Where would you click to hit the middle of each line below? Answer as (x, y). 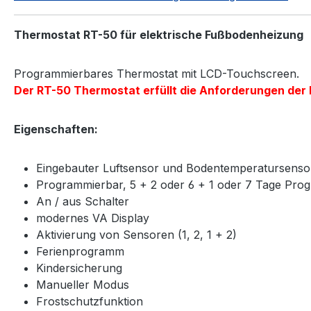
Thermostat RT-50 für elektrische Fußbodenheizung (159, 34)
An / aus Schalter (83, 201)
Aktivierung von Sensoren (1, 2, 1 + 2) (136, 234)
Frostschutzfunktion (90, 301)
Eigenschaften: (56, 129)
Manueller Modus (83, 284)
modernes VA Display (93, 218)
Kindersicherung (79, 268)
